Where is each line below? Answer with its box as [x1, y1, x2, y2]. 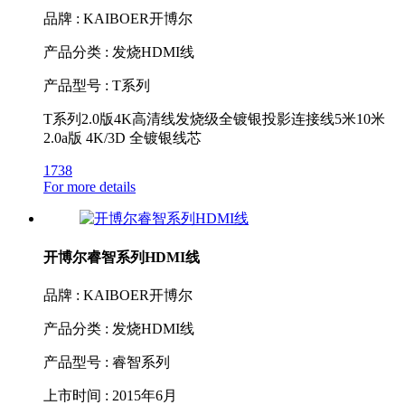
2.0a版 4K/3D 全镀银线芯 [43, 130, 202, 146]
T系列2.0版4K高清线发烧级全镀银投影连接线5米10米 [43, 111, 385, 127]
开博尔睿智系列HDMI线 [43, 249, 200, 265]
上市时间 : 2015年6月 [43, 387, 177, 403]
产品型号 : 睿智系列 [43, 353, 170, 370]
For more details [43, 179, 136, 195]
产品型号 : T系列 [43, 78, 150, 94]
